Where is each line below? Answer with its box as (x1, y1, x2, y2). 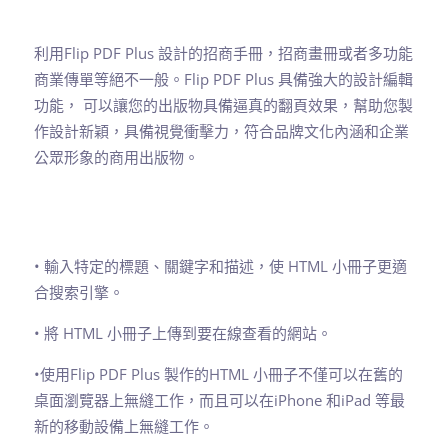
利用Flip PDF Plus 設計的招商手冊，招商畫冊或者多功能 (34, 43, 413, 64)
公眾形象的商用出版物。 (34, 147, 199, 168)
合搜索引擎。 (34, 282, 124, 303)
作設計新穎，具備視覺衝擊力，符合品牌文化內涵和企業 (34, 121, 409, 142)
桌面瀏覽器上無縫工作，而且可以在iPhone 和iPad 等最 (34, 390, 405, 411)
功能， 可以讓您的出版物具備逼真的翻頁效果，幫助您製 (34, 95, 413, 116)
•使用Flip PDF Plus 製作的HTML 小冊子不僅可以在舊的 (34, 364, 403, 385)
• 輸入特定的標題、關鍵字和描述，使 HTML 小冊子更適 (34, 256, 407, 277)
